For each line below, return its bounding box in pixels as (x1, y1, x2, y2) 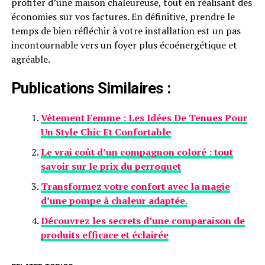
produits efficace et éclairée (40, 228, 169, 241)
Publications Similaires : (11, 79, 171, 97)
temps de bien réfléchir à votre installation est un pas (11, 24, 241, 37)
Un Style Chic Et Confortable (40, 125, 171, 138)
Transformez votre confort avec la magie (40, 180, 230, 193)
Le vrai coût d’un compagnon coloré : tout (40, 146, 233, 159)
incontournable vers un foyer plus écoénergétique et (11, 38, 237, 51)
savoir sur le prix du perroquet (40, 160, 181, 173)
